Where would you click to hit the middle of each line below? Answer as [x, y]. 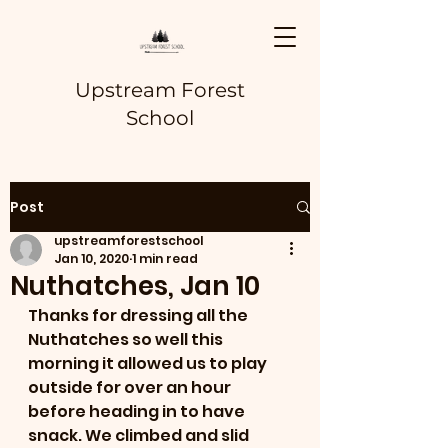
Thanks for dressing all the [139, 315]
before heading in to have [138, 411]
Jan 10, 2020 [91, 258]
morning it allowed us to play [149, 363]
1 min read [165, 258]
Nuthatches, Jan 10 [135, 286]
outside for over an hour [131, 387]
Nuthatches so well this [127, 339]
